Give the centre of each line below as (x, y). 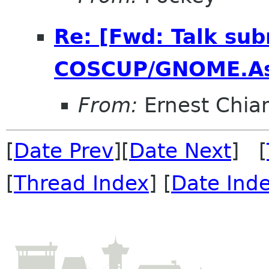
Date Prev (64, 150)
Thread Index (81, 183)
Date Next (180, 150)
